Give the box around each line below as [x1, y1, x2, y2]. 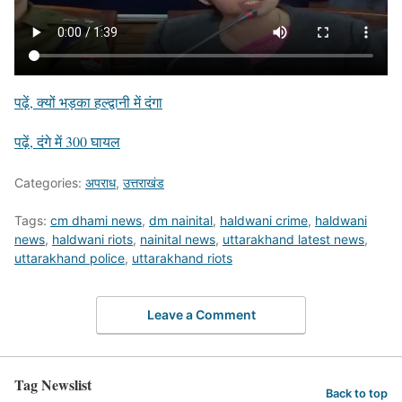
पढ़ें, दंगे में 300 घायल [14, 132, 120, 151]
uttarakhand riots [132, 250, 232, 266]
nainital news [140, 232, 215, 247]
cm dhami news [50, 213, 142, 228]
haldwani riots [52, 232, 133, 247]
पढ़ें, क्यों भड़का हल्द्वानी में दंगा [14, 92, 162, 111]
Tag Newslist [14, 373, 92, 395]
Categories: [14, 175, 85, 190]
